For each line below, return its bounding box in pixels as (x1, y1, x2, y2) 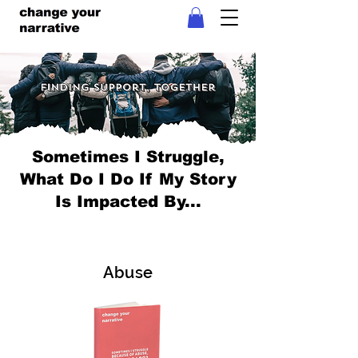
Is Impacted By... (54, 193, 201, 211)
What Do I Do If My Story (19, 170, 237, 189)
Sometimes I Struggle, (31, 148, 225, 166)
